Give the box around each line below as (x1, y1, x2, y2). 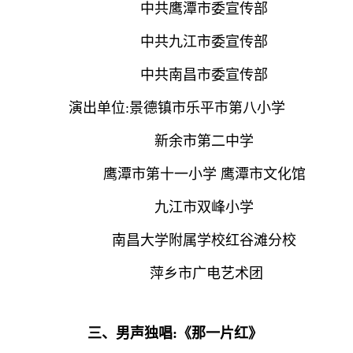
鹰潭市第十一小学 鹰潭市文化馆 (47, 165, 306, 182)
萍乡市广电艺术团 (90, 265, 263, 281)
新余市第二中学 (99, 132, 254, 149)
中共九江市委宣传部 (85, 33, 268, 50)
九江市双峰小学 (99, 199, 254, 215)
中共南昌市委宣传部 (85, 66, 268, 83)
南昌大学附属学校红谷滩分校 (57, 232, 296, 248)
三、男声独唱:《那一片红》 (87, 325, 266, 341)
